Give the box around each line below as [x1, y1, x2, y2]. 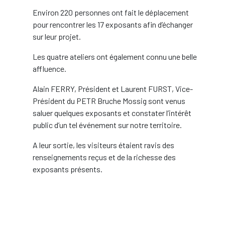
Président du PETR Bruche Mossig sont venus [33, 96, 185, 105]
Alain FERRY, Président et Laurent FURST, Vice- [33, 84, 193, 93]
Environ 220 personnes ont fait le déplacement [33, 8, 189, 17]
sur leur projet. [33, 32, 81, 41]
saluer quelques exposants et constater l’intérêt [33, 108, 191, 118]
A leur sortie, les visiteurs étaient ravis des [33, 140, 174, 150]
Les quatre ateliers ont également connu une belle [33, 52, 197, 61]
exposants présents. [33, 164, 102, 174]
